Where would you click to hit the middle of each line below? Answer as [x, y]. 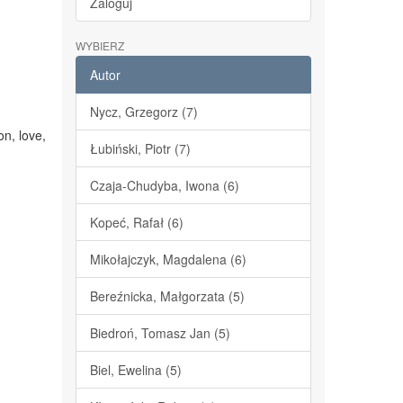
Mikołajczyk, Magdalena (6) [168, 259]
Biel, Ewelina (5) [135, 370]
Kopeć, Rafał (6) [136, 222]
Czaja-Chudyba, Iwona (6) [164, 185]
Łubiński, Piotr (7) [140, 148]
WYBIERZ [99, 45]
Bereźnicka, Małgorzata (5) [167, 296]
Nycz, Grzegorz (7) [143, 112]
